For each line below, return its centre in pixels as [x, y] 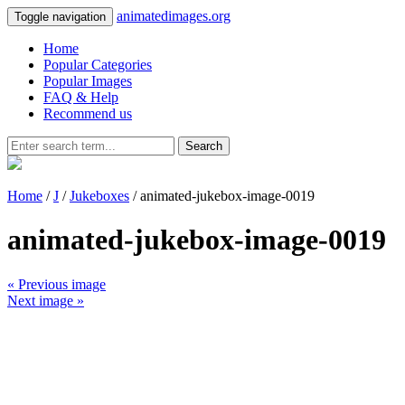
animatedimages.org [174, 16]
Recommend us [88, 113]
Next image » [46, 300]
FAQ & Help [81, 97]
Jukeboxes [99, 196]
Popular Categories [98, 65]
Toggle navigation [60, 17]
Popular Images [88, 81]
